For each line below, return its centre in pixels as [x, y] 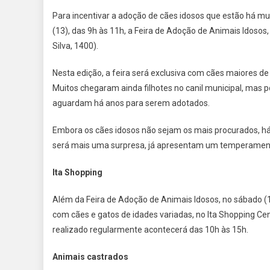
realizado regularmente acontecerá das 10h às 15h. [150, 230]
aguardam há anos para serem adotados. [131, 103]
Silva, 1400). [75, 46]
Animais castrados [90, 257]
